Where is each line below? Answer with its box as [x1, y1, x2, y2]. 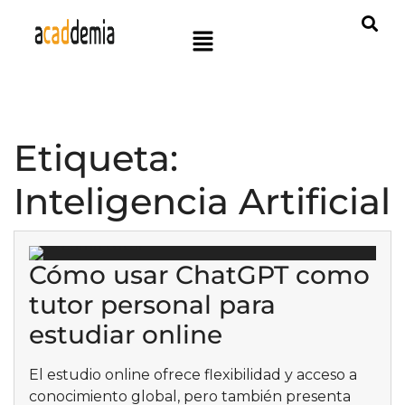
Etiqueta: [14, 136, 178, 180]
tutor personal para [29, 289, 276, 320]
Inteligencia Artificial [14, 179, 391, 223]
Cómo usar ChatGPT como [29, 259, 370, 290]
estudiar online [29, 319, 222, 350]
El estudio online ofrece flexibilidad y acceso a [29, 366, 357, 383]
